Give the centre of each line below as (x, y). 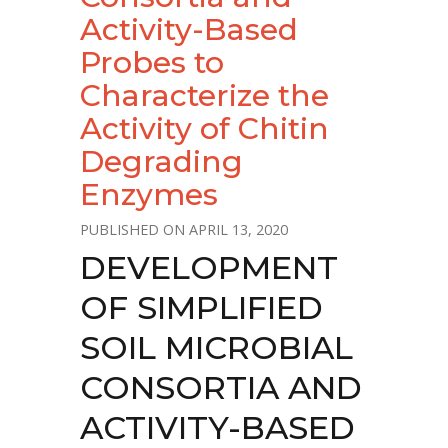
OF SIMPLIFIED (201, 307)
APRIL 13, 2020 (238, 229)
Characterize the (204, 95)
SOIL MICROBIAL (216, 347)
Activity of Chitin (204, 128)
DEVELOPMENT (209, 267)
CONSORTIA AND (221, 387)
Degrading (161, 161)
